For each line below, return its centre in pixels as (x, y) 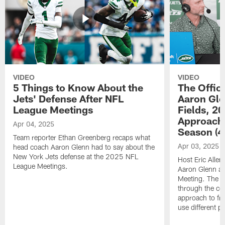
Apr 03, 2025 (198, 146)
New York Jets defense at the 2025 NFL (76, 157)
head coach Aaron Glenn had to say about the (84, 147)
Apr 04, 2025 (34, 124)
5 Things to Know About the (78, 88)
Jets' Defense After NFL (69, 99)
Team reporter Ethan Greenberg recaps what (82, 138)
